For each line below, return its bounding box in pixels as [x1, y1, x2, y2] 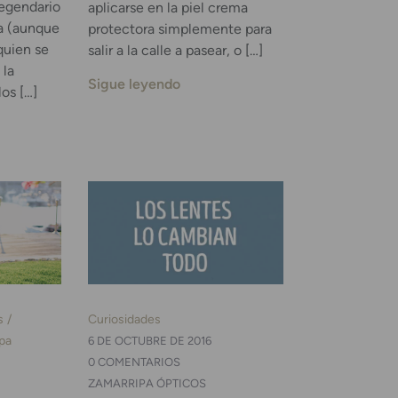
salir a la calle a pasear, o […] [87, 41, 263, 59]
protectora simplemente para [87, 20, 272, 37]
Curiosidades [87, 311, 161, 328]
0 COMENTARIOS [87, 355, 180, 370]
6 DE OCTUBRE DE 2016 [87, 334, 211, 348]
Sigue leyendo [87, 76, 180, 93]
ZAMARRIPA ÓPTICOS [87, 377, 206, 391]
